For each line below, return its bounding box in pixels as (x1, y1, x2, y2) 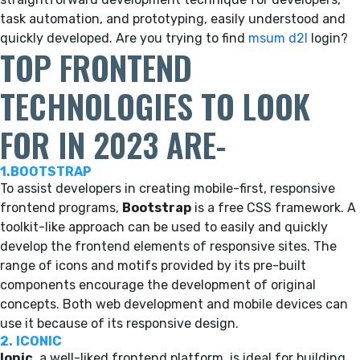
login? (308, 30, 348, 46)
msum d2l (248, 30, 308, 46)
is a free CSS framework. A (191, 199, 356, 215)
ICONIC (16, 333, 62, 349)
